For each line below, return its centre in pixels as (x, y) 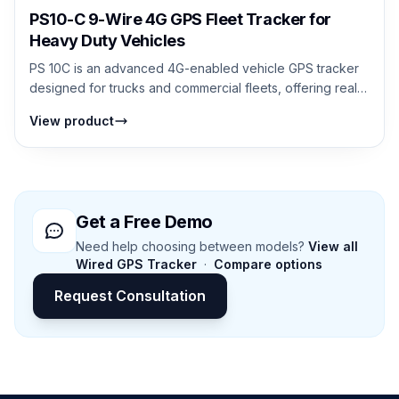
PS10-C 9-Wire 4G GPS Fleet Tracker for (180, 19)
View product (72, 120)
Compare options (268, 264)
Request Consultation (130, 295)
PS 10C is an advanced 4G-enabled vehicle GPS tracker (194, 68)
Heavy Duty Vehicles (107, 40)
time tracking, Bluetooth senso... (122, 107)
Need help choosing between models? (192, 246)
